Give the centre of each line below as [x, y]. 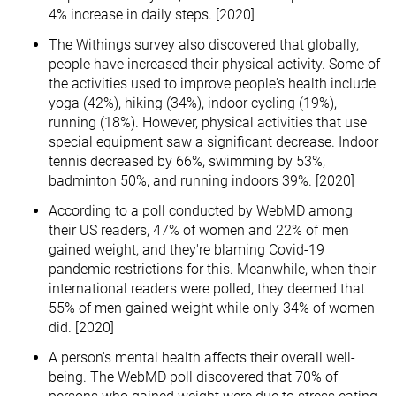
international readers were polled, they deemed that [207, 288]
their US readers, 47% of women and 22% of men [199, 230]
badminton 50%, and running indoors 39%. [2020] [202, 180]
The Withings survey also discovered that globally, [204, 44]
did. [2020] [81, 327]
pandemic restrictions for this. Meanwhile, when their [212, 269]
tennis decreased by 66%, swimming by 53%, [187, 161]
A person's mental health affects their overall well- [202, 357]
